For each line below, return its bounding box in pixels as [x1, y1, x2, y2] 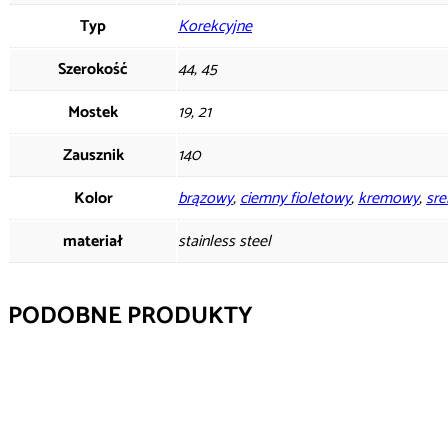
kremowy [358, 184, 419, 212]
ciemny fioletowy [240, 184, 351, 212]
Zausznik [62, 141, 124, 169]
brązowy [178, 184, 233, 212]
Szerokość [58, 55, 128, 83]
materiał [63, 227, 123, 255]
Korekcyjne [178, 12, 252, 40]
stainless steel [178, 227, 271, 255]
